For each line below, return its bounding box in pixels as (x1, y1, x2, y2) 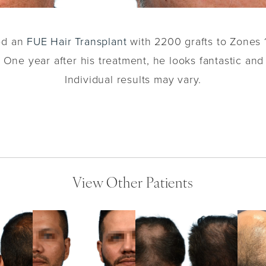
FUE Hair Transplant (27, 34, 127, 49)
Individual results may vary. (64, 72, 202, 87)
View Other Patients (72, 177, 194, 192)
